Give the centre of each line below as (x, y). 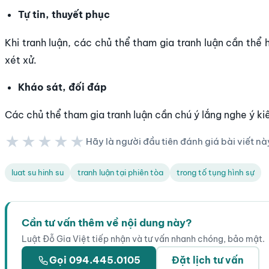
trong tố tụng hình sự (215, 173)
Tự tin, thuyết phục (64, 15)
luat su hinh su (38, 173)
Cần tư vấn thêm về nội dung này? (107, 222)
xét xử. (21, 60)
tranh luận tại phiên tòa (120, 173)
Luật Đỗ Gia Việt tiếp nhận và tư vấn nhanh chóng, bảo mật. (143, 239)
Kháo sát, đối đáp (63, 87)
